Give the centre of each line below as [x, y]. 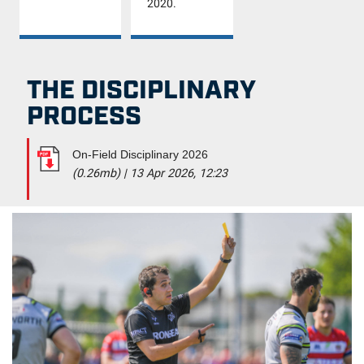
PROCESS [84, 113]
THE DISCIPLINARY [141, 87]
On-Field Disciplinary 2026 [140, 154]
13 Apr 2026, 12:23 [179, 173]
